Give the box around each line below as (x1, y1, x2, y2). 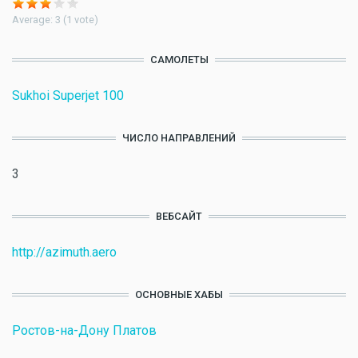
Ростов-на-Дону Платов (12, 323, 157, 339)
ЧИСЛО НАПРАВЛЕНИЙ (122, 132, 236, 145)
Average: (12, 14, 55, 26)
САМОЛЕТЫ (149, 54, 209, 66)
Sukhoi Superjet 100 (12, 88, 124, 104)
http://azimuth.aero (12, 245, 117, 261)
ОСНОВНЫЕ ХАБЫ (135, 288, 223, 301)
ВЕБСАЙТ (156, 210, 202, 223)
